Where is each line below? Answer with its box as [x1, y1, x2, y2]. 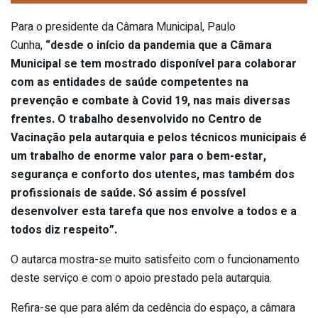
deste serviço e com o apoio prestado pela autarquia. [11, 270, 272, 287]
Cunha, [11, 37, 45, 55]
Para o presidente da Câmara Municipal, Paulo [11, 18, 236, 36]
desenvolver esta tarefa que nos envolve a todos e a [11, 203, 297, 221]
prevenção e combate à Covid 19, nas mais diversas [11, 92, 290, 110]
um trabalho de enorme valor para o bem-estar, [11, 148, 266, 165]
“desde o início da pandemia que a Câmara [45, 37, 272, 55]
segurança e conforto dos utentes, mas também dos [11, 166, 295, 184]
